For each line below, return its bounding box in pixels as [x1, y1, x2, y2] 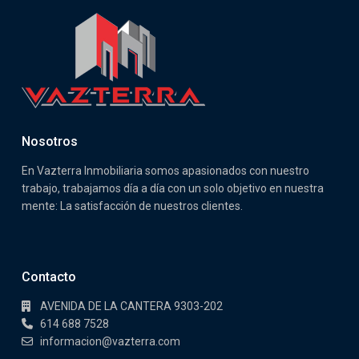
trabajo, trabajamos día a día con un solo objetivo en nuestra [22, 181, 324, 195]
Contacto [22, 268, 76, 284]
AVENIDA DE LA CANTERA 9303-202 [40, 299, 223, 313]
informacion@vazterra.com [40, 334, 180, 348]
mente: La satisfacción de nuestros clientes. [22, 199, 243, 212]
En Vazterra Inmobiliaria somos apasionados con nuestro [22, 163, 309, 177]
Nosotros [22, 133, 78, 149]
